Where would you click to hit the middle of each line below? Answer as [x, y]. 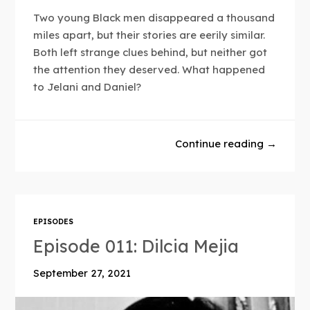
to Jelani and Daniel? [88, 87]
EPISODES [54, 222]
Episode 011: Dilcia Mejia [136, 246]
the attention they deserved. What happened [149, 70]
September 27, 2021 [82, 274]
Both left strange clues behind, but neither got [151, 53]
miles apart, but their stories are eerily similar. [149, 35]
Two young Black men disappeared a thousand [154, 18]
